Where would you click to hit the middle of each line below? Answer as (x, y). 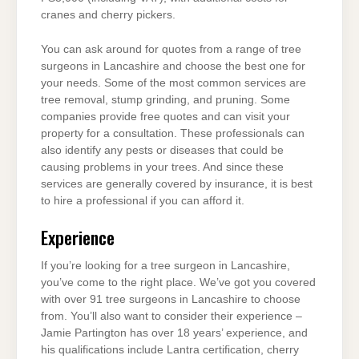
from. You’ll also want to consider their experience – (171, 316)
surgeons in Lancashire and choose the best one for (173, 67)
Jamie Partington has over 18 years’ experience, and (174, 333)
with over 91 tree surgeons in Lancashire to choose (171, 299)
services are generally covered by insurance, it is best (177, 184)
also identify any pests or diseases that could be (162, 151)
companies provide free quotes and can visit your (165, 117)
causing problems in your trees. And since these (162, 167)
